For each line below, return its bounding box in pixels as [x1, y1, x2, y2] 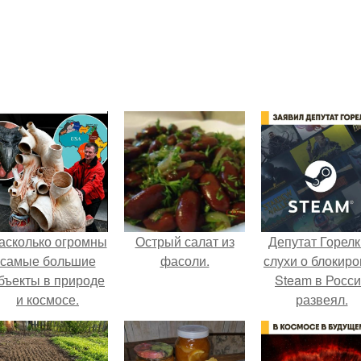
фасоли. [160, 251, 210, 270]
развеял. [295, 290, 348, 309]
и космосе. [16, 290, 79, 309]
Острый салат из [135, 232, 234, 251]
